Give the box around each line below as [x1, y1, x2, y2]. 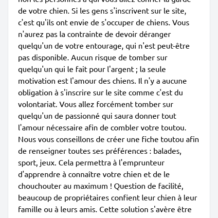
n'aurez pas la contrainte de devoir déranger [18, 29, 171, 38]
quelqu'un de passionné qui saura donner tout [18, 110, 176, 120]
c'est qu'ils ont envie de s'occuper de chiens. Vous [18, 17, 189, 27]
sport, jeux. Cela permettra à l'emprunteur [18, 157, 164, 167]
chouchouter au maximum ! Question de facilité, [18, 181, 183, 190]
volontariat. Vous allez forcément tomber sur [18, 99, 173, 109]
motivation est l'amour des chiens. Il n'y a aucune [18, 75, 187, 85]
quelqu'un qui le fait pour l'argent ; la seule [18, 64, 166, 73]
